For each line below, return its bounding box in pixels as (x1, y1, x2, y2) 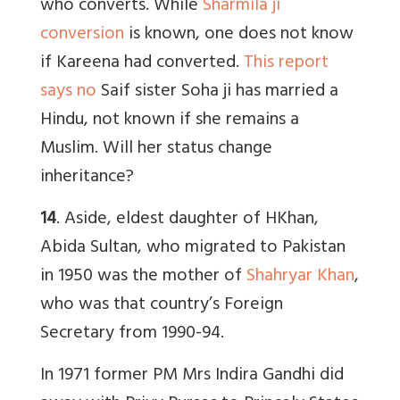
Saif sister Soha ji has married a (96, 76, 338, 110)
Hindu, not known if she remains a (40, 104, 299, 138)
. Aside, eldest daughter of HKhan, (56, 204, 319, 237)
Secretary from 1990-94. (40, 318, 224, 352)
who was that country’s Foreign (40, 289, 283, 323)
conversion (40, 19, 124, 53)
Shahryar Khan (246, 261, 354, 295)
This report (244, 47, 329, 81)
